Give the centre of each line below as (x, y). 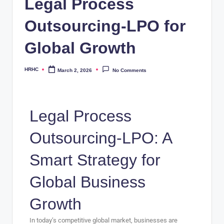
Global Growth (80, 48)
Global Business (87, 182)
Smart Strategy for (95, 160)
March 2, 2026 (75, 70)
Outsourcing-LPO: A (100, 138)
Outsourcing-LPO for (105, 26)
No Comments (129, 70)
